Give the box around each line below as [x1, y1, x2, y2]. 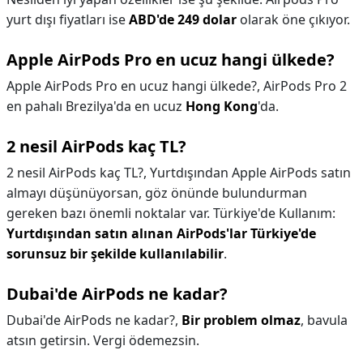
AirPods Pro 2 [263, 77, 347, 95]
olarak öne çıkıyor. [237, 11, 350, 28]
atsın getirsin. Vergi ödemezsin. [6, 331, 199, 349]
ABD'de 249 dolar [129, 11, 237, 28]
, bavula [301, 311, 348, 329]
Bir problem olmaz [181, 311, 301, 329]
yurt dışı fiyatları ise [6, 11, 129, 28]
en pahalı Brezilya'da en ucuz [6, 97, 186, 115]
